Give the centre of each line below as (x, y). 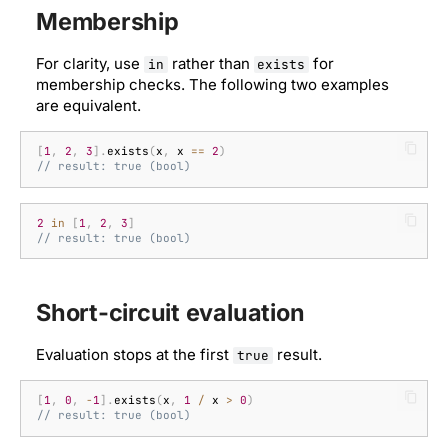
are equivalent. (88, 105)
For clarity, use (90, 63)
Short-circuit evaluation (170, 312)
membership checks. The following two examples (212, 84)
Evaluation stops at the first (134, 354)
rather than (210, 63)
